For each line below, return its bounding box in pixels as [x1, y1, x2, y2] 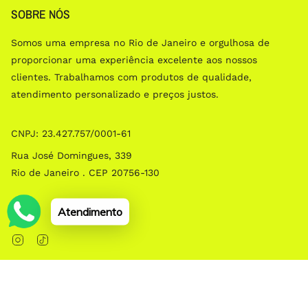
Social [11, 202, 38, 219]
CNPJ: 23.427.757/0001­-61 [11, 127, 131, 139]
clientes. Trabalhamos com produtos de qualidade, [11, 71, 252, 82]
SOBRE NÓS [11, 6, 70, 23]
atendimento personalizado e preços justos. [11, 88, 219, 100]
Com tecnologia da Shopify [100, 281, 208, 291]
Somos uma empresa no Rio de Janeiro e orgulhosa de [11, 36, 269, 48]
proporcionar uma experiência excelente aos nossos [11, 54, 257, 65]
